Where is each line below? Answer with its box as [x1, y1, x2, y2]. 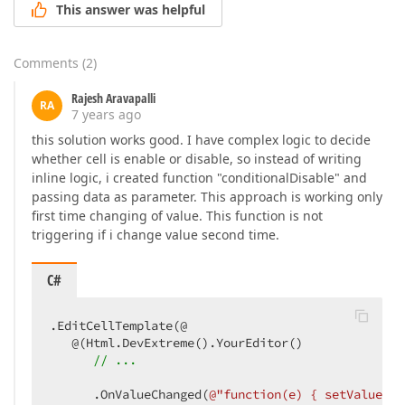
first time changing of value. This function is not [32, 207, 323, 225]
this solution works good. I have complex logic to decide [32, 131, 371, 149]
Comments [14, 54, 79, 72]
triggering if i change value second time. [32, 226, 279, 244]
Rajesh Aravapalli [71, 89, 155, 108]
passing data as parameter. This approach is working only [32, 188, 382, 206]
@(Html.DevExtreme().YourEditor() [50, 334, 317, 352]
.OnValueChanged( [50, 386, 209, 403]
